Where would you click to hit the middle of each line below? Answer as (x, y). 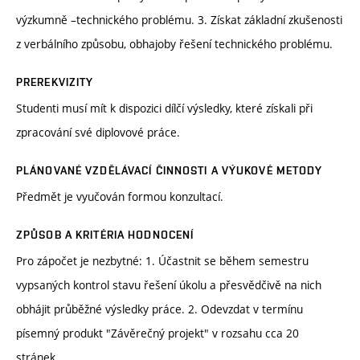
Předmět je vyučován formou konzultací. (120, 197)
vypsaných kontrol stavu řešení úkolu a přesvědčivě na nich (169, 285)
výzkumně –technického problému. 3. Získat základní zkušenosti (179, 20)
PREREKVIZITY (55, 82)
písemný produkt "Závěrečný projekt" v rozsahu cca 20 (157, 333)
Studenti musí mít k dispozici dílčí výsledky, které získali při (164, 108)
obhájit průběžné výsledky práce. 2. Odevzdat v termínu (160, 309)
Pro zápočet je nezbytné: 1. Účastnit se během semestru (162, 261)
